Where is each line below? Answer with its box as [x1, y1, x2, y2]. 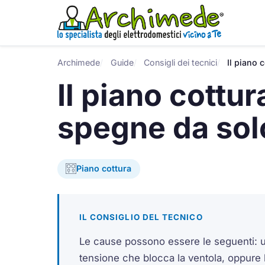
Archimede [57, 57, 101, 67]
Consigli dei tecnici [143, 57, 217, 67]
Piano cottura [76, 163, 132, 174]
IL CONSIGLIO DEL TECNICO [79, 212, 203, 222]
